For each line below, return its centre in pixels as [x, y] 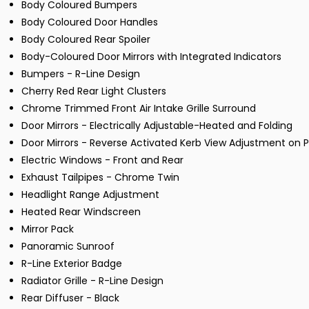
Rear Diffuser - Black [70, 298]
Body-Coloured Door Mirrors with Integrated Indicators [151, 57]
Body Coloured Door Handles [90, 22]
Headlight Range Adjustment [90, 195]
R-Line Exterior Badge [72, 264]
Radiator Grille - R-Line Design [92, 281]
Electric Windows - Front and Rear [102, 160]
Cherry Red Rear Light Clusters [94, 91]
